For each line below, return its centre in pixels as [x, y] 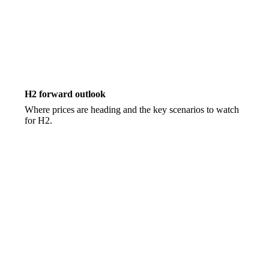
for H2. [39, 121]
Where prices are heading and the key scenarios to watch [132, 110]
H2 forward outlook [65, 94]
